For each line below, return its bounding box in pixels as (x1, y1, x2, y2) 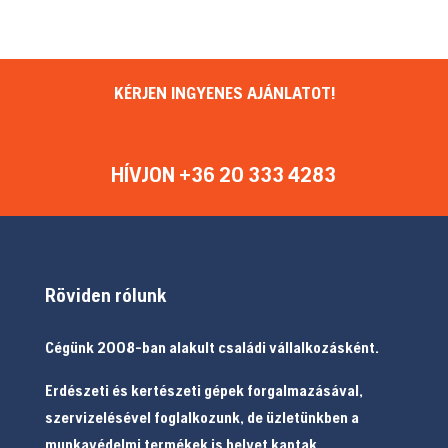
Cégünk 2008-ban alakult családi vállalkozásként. (44, 337, 379, 356)
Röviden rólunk (44, 282, 167, 306)
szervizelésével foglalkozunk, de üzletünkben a (44, 407, 359, 426)
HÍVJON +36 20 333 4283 (111, 162, 337, 188)
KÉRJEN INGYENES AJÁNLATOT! (114, 82, 337, 104)
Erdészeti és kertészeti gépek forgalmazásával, (44, 380, 363, 399)
